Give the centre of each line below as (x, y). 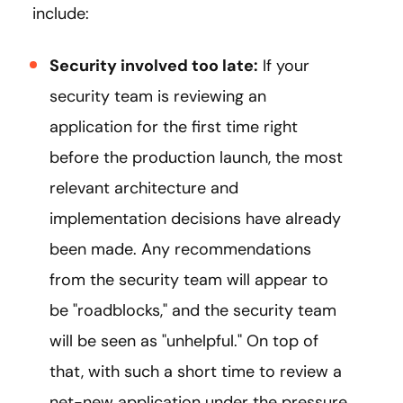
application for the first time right (174, 126)
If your (284, 65)
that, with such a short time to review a (196, 371)
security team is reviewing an (158, 96)
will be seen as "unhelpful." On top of (184, 340)
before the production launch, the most (196, 157)
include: (61, 13)
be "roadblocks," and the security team (193, 310)
